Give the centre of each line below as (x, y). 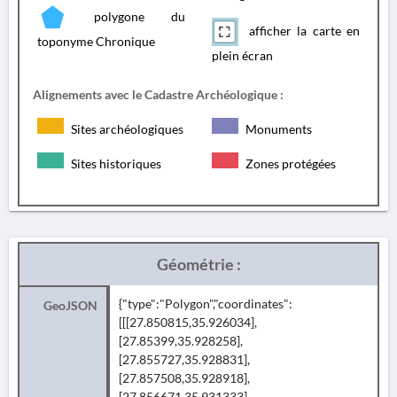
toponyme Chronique (96, 41)
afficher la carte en (301, 30)
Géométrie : (198, 264)
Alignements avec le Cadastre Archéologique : (158, 94)
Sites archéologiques (126, 129)
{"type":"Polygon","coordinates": (206, 304)
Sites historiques (115, 163)
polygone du (126, 16)
